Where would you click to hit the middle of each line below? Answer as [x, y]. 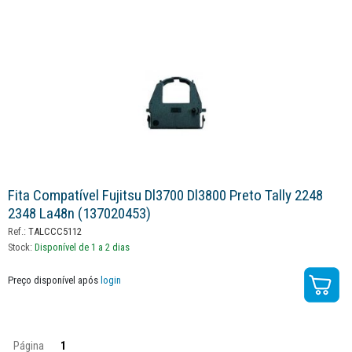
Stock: [21, 247]
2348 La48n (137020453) [79, 213]
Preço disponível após [54, 280]
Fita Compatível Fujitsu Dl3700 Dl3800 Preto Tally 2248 [165, 195]
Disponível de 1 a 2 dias [82, 247]
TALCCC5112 [54, 231]
